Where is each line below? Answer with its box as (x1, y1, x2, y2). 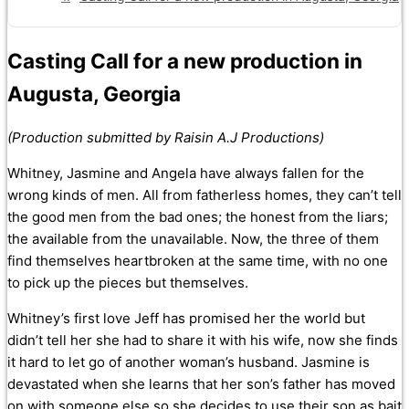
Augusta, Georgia (7, 80, 181, 106)
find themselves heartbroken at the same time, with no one (7, 252, 388, 270)
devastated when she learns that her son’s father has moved (7, 375, 395, 393)
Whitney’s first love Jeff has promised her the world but (7, 309, 365, 328)
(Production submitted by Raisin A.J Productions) (7, 129, 324, 147)
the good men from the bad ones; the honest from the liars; (7, 208, 388, 226)
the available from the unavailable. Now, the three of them (7, 230, 379, 248)
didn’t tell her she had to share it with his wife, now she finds (7, 331, 398, 350)
